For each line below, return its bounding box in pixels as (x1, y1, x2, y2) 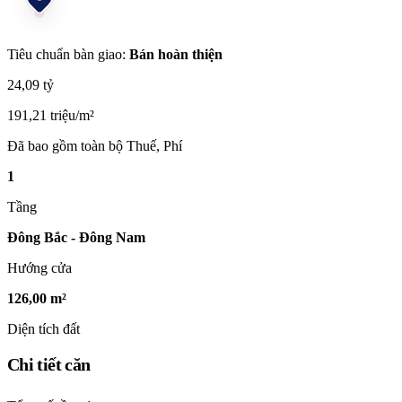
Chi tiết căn (7, 354, 91, 375)
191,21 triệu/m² (7, 107, 94, 123)
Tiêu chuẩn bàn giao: (7, 46, 129, 62)
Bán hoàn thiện (129, 46, 223, 62)
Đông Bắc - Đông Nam (7, 229, 145, 245)
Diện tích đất (7, 320, 80, 336)
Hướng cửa (7, 259, 72, 275)
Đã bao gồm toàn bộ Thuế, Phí (7, 137, 182, 153)
